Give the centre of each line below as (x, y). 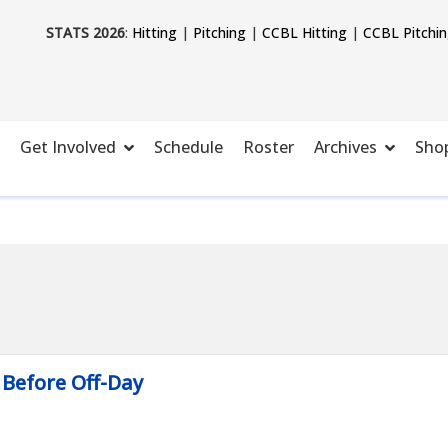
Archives (345, 146)
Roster (268, 146)
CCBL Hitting (304, 32)
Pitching (219, 32)
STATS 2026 (85, 32)
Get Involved (68, 146)
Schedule (188, 146)
